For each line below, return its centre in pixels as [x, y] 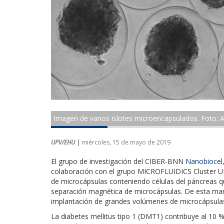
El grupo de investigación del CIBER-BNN [118, 161]
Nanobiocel [204, 161]
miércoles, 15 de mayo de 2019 [126, 142]
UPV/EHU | [66, 142]
